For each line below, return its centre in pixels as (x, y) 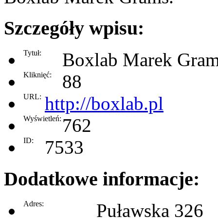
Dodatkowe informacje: (102, 179)
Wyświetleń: (42, 119)
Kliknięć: (37, 75)
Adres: (34, 203)
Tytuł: (32, 53)
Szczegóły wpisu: (74, 28)
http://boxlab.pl (104, 104)
